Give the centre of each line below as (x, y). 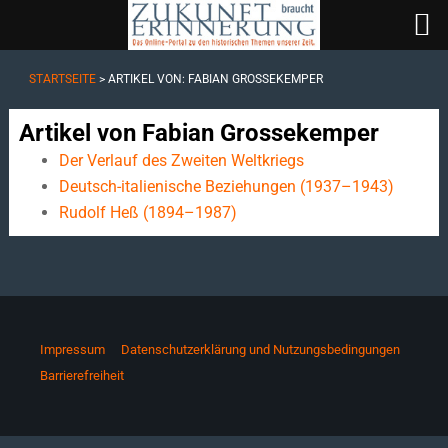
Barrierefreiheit (82, 375)
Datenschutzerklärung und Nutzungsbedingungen (260, 349)
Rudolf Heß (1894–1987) (147, 212)
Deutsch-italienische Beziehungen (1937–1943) (226, 186)
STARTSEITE (62, 79)
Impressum (72, 349)
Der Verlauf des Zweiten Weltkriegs (181, 160)
